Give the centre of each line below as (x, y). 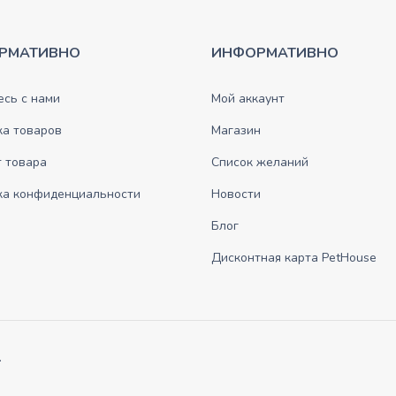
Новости (236, 194)
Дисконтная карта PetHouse (294, 258)
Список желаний (260, 163)
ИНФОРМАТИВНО (275, 53)
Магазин (236, 131)
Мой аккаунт (248, 99)
